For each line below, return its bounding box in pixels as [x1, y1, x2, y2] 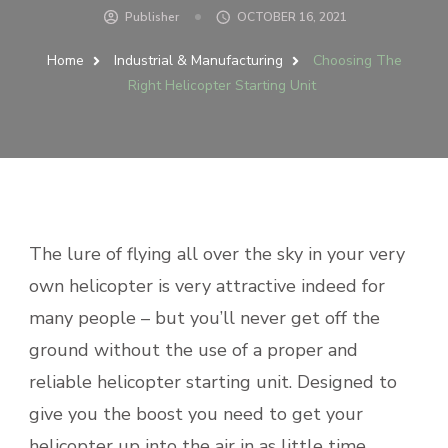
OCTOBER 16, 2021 [236, 8, 347, 25]
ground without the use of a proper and [29, 337, 358, 362]
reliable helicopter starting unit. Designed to [29, 369, 397, 394]
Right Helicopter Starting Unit [127, 75, 316, 95]
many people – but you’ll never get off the [29, 305, 380, 330]
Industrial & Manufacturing [113, 50, 287, 70]
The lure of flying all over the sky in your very [29, 241, 405, 266]
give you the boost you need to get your [29, 401, 363, 426]
